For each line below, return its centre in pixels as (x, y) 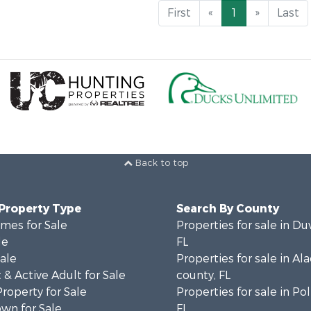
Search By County (228, 209)
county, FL (203, 275)
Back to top (160, 163)
